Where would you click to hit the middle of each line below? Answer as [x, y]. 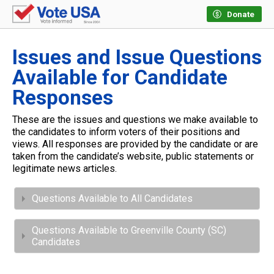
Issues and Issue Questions [137, 57]
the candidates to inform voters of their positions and [126, 132]
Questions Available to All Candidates [112, 199]
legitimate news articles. [65, 169]
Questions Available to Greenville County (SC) [129, 231]
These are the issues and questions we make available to [135, 120]
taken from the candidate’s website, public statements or [133, 157]
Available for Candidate [120, 78]
